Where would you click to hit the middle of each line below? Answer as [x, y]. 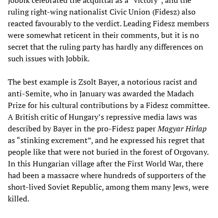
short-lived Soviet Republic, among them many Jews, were [108, 187]
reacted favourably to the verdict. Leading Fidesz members [109, 24]
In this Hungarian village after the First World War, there [106, 164]
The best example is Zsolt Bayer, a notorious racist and [102, 82]
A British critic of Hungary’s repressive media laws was [102, 117]
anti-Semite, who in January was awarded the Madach [101, 94]
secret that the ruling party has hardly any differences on [106, 47]
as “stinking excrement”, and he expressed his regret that [106, 140]
